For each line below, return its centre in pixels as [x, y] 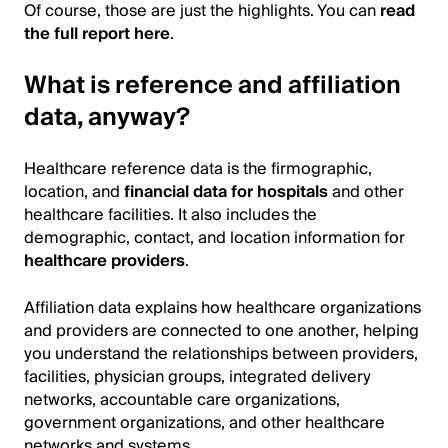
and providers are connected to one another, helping [221, 330]
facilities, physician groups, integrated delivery [197, 376]
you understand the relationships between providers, [221, 353]
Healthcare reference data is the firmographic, [198, 168]
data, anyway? [107, 117]
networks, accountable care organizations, [182, 399]
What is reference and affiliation [212, 85]
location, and [74, 191]
